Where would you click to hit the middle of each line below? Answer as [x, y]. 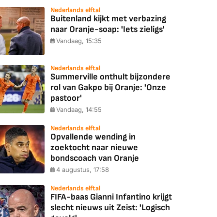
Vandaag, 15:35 [79, 41]
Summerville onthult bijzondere [110, 77]
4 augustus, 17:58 [83, 170]
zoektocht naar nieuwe [94, 147]
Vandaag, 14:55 [79, 109]
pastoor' [66, 98]
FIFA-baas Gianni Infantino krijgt [111, 197]
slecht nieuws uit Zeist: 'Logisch [110, 208]
